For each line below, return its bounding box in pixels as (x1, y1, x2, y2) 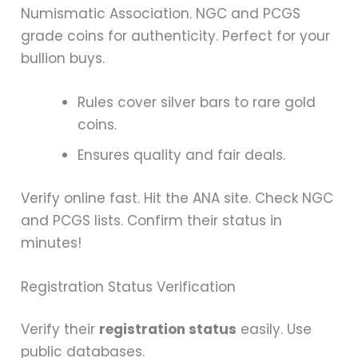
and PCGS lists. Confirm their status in (21, 210, 283, 230)
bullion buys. (21, 48, 105, 68)
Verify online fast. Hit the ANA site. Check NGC (21, 188, 334, 208)
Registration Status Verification (21, 276, 237, 296)
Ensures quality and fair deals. (78, 145, 286, 165)
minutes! (21, 233, 82, 253)
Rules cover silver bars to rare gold (78, 93, 316, 113)
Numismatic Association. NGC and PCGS (21, 3, 301, 23)
